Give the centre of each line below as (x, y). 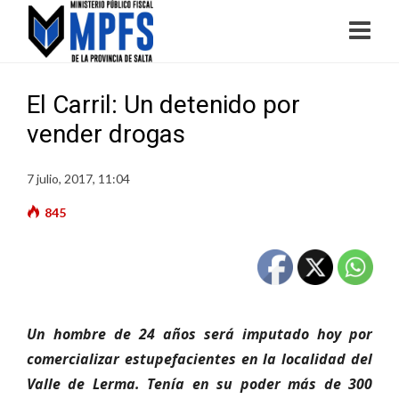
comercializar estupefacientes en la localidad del (199, 359)
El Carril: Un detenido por (163, 105)
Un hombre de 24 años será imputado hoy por (199, 334)
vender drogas (106, 134)
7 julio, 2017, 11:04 (78, 179)
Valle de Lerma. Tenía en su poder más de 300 (199, 384)
